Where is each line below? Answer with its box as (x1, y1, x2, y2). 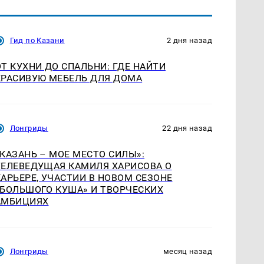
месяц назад (163, 247, 212, 256)
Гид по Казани (9, 36, 65, 45)
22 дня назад (162, 124, 212, 133)
